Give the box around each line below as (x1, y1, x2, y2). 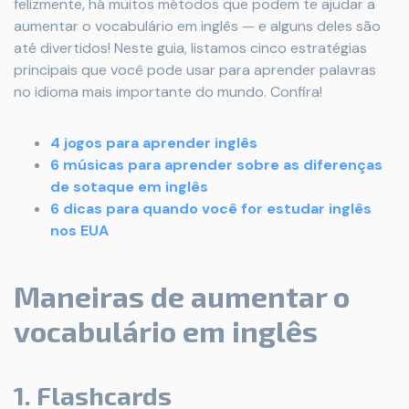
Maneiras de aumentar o (14, 278, 350, 313)
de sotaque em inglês (50, 177, 208, 196)
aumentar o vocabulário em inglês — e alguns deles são (14, 16, 381, 36)
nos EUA (50, 221, 109, 240)
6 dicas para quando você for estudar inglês (50, 199, 372, 218)
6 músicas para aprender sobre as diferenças (50, 155, 383, 174)
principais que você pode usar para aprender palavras (14, 60, 376, 79)
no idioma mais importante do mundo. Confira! (14, 82, 322, 101)
